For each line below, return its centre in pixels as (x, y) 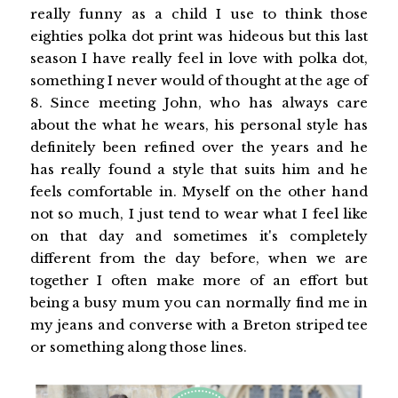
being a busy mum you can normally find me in (199, 303)
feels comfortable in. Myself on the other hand (199, 192)
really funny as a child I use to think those (199, 14)
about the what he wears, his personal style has (199, 125)
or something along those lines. (138, 347)
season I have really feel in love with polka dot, (199, 59)
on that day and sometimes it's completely (199, 236)
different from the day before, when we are (199, 259)
